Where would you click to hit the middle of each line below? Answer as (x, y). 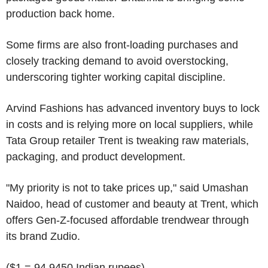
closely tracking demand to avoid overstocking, (117, 61)
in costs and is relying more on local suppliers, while (130, 124)
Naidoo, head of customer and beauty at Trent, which (132, 204)
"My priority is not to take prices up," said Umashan (127, 188)
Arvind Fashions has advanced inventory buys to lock (133, 108)
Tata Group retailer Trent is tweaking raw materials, (127, 140)
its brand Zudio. (43, 236)
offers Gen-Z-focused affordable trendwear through (127, 220)
